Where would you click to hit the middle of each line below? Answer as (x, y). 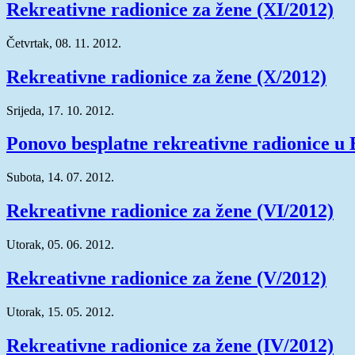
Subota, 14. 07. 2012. (60, 177)
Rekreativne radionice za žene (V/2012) (166, 279)
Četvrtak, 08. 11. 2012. (64, 43)
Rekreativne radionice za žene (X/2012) (166, 76)
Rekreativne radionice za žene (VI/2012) (170, 211)
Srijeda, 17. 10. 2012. (60, 110)
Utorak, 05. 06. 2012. (60, 245)
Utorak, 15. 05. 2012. (60, 311)
